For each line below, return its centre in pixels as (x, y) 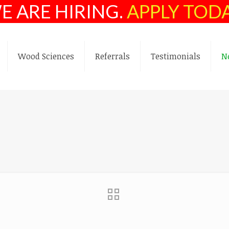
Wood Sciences (46, 56)
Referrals (112, 56)
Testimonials (176, 56)
